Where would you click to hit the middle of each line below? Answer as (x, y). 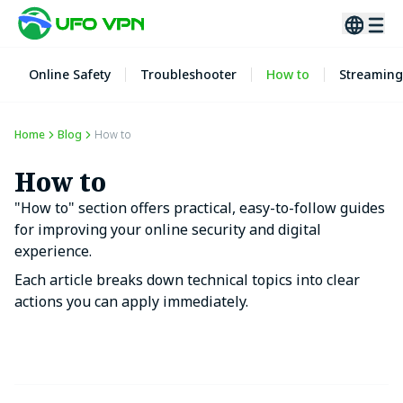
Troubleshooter (188, 74)
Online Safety (70, 74)
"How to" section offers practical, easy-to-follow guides (200, 208)
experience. (53, 251)
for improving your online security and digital (168, 229)
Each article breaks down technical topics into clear (187, 280)
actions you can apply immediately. (131, 301)
